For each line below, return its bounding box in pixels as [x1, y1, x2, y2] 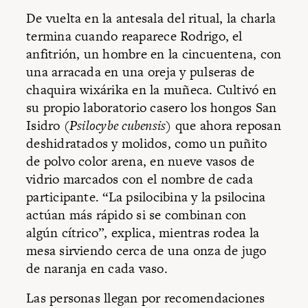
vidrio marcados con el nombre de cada [26, 169, 253, 188]
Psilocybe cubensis [69, 115, 166, 135]
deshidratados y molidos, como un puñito [26, 133, 267, 153]
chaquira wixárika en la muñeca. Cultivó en [26, 80, 277, 99]
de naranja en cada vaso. [26, 258, 168, 278]
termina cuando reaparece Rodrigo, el [26, 26, 243, 45]
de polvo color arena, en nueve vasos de [26, 151, 255, 170]
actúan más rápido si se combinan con [26, 205, 247, 224]
